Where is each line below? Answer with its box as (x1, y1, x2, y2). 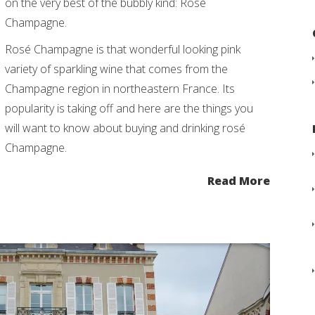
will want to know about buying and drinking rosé (5, 120, 245, 136)
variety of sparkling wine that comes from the (5, 61, 228, 77)
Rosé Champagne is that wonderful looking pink (5, 41, 240, 57)
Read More (207, 173, 270, 188)
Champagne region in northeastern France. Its (5, 81, 235, 96)
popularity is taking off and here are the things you (5, 101, 253, 116)
